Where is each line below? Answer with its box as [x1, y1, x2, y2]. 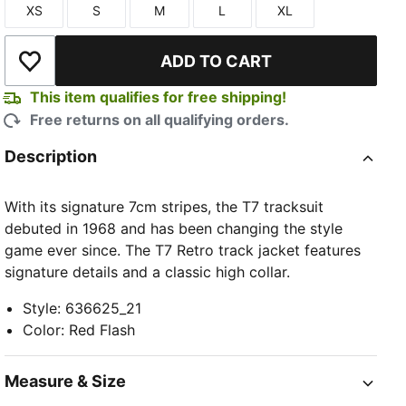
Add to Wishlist [28, 61, 133, 80]
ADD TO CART [160, 51, 273, 71]
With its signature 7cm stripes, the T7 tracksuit [5, 198, 324, 217]
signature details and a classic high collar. [5, 263, 291, 282]
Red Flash [69, 321, 136, 340]
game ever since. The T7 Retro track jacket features [5, 241, 362, 260]
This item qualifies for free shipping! [30, 88, 287, 107]
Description [5, 147, 98, 167]
